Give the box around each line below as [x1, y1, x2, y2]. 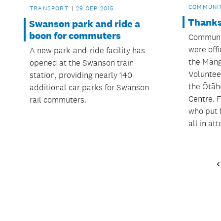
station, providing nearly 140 [30, 70, 132, 80]
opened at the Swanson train [30, 58, 134, 68]
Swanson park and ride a [29, 18, 140, 30]
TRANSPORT [30, 4, 69, 13]
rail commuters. [30, 95, 86, 105]
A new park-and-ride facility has [30, 45, 145, 56]
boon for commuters [29, 30, 121, 42]
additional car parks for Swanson [30, 82, 149, 93]
